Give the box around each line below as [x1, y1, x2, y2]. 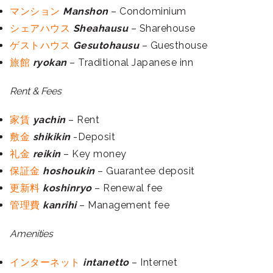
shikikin [32, 131, 71, 143]
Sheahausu [73, 23, 128, 35]
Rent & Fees [10, 85, 62, 97]
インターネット [10, 257, 80, 269]
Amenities [10, 228, 54, 240]
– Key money [60, 148, 127, 160]
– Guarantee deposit [94, 165, 195, 177]
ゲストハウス [10, 40, 70, 52]
